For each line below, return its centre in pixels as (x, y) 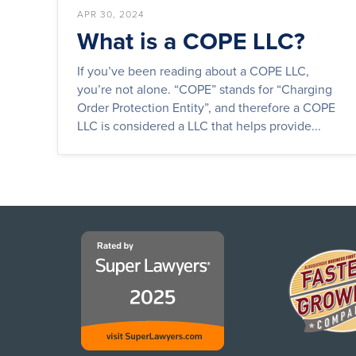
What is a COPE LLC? (191, 41)
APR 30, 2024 (110, 14)
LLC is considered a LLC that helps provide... (199, 125)
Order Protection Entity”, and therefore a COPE (206, 107)
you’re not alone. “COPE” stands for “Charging (205, 89)
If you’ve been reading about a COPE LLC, (193, 70)
